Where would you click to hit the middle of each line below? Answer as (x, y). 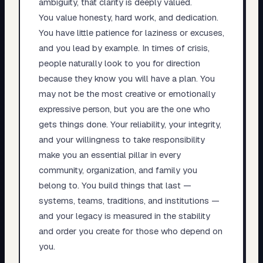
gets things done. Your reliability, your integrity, (130, 124)
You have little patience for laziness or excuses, (131, 32)
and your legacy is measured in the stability (124, 215)
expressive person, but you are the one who (124, 109)
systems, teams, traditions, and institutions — (129, 200)
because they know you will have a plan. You (127, 78)
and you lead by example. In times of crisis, (124, 48)
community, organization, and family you (118, 170)
